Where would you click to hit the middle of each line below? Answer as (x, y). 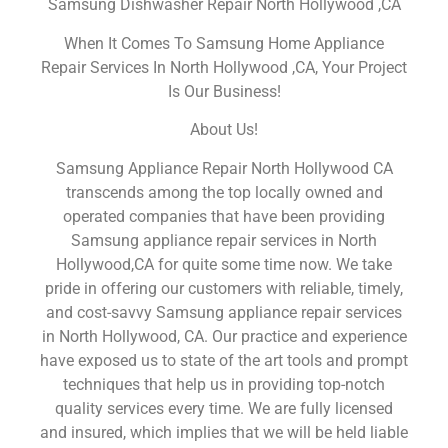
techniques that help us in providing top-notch (224, 384)
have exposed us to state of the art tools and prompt (224, 360)
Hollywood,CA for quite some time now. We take (224, 264)
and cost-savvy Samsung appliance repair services (224, 312)
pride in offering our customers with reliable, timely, (224, 288)
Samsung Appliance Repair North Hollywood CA (224, 168)
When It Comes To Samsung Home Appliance (224, 43)
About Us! (224, 130)
